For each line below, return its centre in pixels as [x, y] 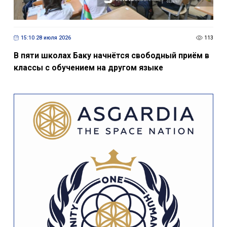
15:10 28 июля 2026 [46, 37]
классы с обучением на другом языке [88, 68]
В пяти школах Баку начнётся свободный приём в [111, 56]
